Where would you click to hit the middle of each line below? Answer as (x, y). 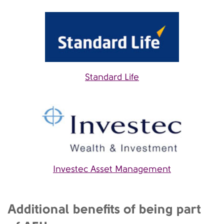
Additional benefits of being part (104, 209)
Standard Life (112, 77)
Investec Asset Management (112, 169)
